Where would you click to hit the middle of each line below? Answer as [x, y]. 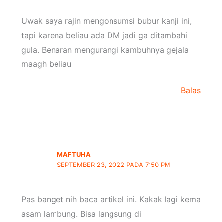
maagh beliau [46, 64]
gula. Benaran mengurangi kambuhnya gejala [105, 49]
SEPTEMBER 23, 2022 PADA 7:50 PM [114, 164]
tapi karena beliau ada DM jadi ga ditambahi [104, 35]
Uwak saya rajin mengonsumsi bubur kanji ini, [106, 21]
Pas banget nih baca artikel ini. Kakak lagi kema [111, 199]
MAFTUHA [74, 154]
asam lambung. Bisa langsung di [81, 214]
